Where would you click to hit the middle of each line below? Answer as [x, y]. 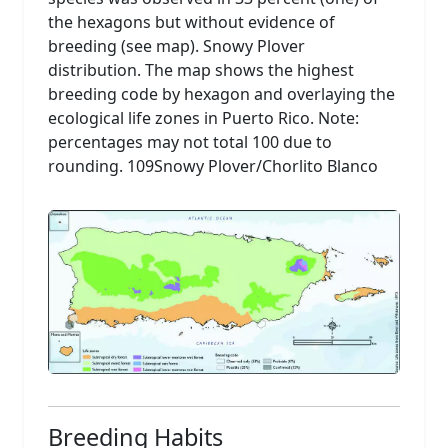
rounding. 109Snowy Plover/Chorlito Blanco [213, 165]
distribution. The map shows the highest [201, 69]
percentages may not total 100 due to [190, 141]
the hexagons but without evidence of [191, 21]
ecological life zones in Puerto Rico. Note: [203, 117]
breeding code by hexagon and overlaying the [221, 93]
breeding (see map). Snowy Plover [176, 45]
